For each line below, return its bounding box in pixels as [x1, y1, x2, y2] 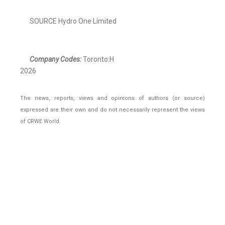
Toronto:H [81, 55, 114, 64]
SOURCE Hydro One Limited [30, 17, 117, 26]
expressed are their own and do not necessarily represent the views [20, 106, 205, 114]
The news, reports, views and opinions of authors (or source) [20, 95, 205, 102]
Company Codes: [30, 55, 81, 64]
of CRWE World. [20, 118, 61, 125]
